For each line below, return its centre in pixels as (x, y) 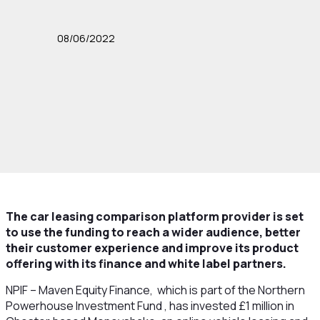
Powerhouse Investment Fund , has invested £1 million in (150, 306)
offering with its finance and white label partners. (146, 264)
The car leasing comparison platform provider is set (154, 216)
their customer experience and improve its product (152, 248)
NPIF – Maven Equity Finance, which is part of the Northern (155, 290)
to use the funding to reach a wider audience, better (153, 232)
